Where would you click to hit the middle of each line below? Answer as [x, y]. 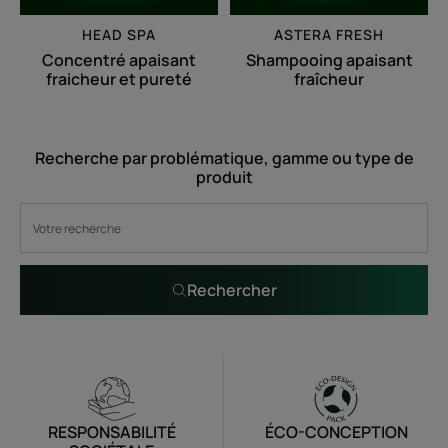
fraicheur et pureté [119, 79]
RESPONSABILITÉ [111, 432]
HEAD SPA [119, 34]
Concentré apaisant [119, 60]
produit [224, 177]
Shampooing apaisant [329, 60]
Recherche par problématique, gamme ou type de [224, 158]
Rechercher [232, 290]
